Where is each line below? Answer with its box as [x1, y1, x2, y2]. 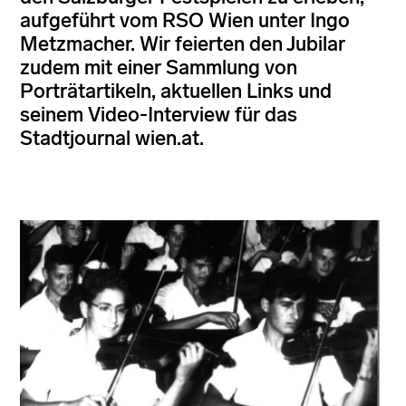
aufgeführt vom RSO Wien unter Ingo [20, 7, 350, 33]
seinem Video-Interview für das [20, 101, 297, 127]
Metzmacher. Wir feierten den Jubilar [20, 31, 345, 56]
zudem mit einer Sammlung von [20, 54, 297, 80]
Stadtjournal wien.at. [20, 125, 204, 150]
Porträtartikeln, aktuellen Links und [20, 78, 332, 103]
